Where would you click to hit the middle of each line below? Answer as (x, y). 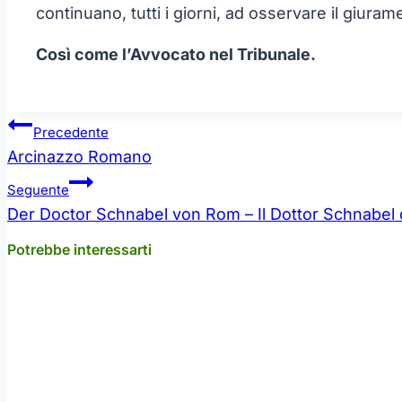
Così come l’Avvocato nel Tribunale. (176, 54)
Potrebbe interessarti (79, 250)
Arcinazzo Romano (79, 157)
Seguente (38, 190)
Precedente (71, 132)
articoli (30, 144)
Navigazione (49, 122)
